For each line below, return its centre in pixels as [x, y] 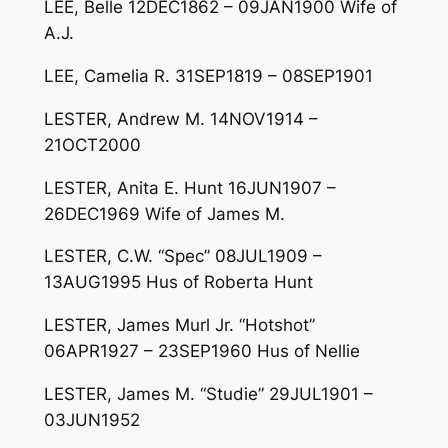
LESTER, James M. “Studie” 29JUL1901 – [208, 393]
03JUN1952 [91, 419]
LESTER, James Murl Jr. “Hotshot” [179, 325]
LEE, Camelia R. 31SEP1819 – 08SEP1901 [208, 75]
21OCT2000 [92, 144]
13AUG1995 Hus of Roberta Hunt [178, 282]
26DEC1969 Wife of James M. [164, 213]
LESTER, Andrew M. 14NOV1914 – [180, 118]
